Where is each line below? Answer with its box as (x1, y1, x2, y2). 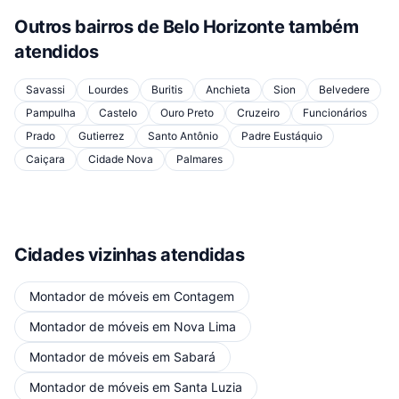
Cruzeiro (237, 106, 280, 119)
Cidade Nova (88, 152, 153, 166)
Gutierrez (78, 129, 125, 142)
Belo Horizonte (162, 16, 285, 37)
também (284, 16, 359, 37)
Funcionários (303, 106, 367, 119)
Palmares (176, 152, 223, 166)
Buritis (151, 83, 183, 96)
